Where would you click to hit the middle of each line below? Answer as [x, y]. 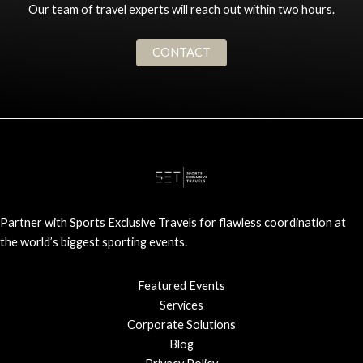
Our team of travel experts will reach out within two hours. [181, 10]
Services [181, 305]
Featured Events [181, 286]
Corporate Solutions [181, 325]
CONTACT [181, 53]
